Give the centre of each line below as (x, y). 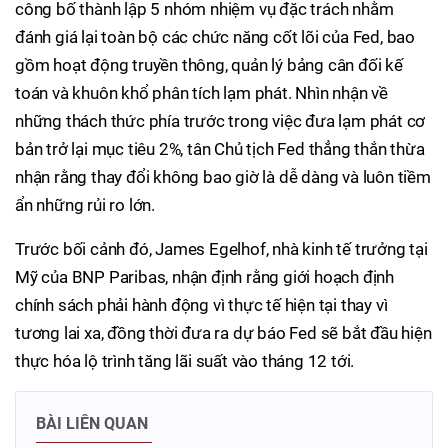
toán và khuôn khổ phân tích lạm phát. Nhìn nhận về (201, 92)
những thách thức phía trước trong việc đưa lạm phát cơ (220, 120)
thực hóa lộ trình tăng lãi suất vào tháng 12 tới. (185, 360)
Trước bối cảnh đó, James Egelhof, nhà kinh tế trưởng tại (221, 248)
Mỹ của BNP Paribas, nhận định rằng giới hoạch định (204, 276)
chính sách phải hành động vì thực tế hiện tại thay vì (201, 304)
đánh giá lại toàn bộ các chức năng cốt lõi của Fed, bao (215, 36)
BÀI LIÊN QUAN (92, 423)
